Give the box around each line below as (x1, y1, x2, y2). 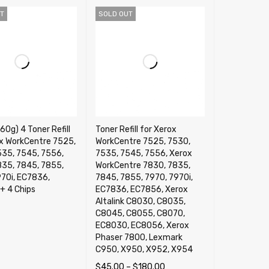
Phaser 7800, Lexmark (95, 232, 183, 243)
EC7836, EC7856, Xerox (95, 184, 188, 195)
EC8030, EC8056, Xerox (95, 220, 189, 231)
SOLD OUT (98, 10, 133, 18)
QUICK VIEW (17, 219, 60, 228)
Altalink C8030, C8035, (95, 196, 186, 207)
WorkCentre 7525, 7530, (95, 136, 190, 147)
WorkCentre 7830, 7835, (95, 160, 190, 171)
